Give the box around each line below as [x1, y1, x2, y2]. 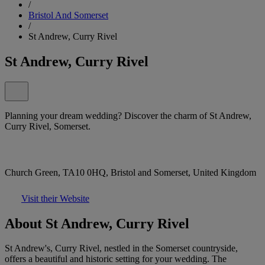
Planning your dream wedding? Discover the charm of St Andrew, [5, 110, 251, 121]
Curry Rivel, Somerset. [5, 121, 91, 131]
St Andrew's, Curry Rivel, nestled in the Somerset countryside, [5, 243, 238, 254]
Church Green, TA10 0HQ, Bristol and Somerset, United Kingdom [5, 167, 256, 177]
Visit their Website [21, 193, 89, 203]
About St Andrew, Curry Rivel [5, 215, 189, 231]
